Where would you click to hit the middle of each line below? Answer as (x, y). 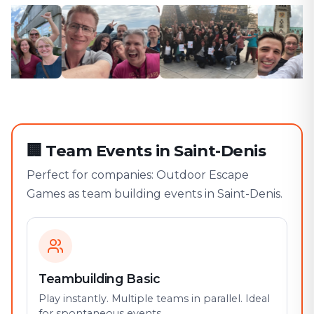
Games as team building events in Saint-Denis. (155, 194)
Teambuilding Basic (100, 279)
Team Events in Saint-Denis (156, 151)
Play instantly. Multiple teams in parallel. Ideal (154, 299)
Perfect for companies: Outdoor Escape (138, 175)
